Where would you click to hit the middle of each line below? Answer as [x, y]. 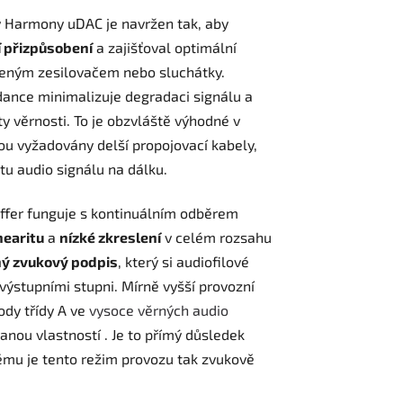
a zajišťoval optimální [165, 48]
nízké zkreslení [110, 237]
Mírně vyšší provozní [186, 286]
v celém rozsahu [216, 237]
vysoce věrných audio [157, 310]
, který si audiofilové [184, 262]
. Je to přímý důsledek [173, 335]
